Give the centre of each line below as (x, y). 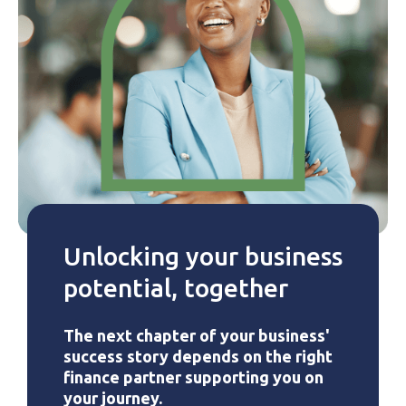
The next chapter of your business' (197, 335)
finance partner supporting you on (193, 377)
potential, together (176, 287)
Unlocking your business (203, 256)
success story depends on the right (198, 356)
